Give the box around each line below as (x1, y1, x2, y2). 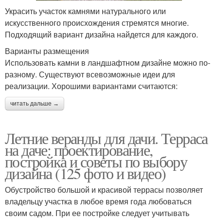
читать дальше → (10, 100, 59, 108)
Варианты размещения (5, 45, 89, 57)
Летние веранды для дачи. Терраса (5, 127, 208, 149)
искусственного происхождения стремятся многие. (5, 17, 189, 29)
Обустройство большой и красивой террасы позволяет (5, 184, 203, 196)
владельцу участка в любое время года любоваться (5, 196, 192, 207)
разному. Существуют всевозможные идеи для (5, 69, 175, 80)
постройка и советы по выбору (5, 151, 187, 172)
